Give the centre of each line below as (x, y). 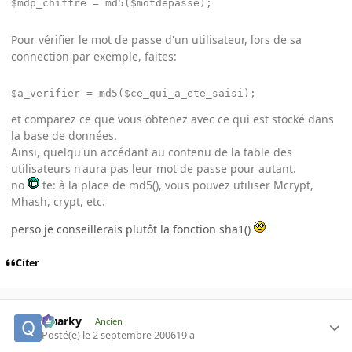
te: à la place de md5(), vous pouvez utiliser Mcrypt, (176, 185)
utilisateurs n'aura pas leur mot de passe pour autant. (154, 169)
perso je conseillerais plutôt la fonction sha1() (132, 229)
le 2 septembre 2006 (130, 335)
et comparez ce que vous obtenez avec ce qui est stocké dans (172, 119)
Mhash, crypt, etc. (58, 202)
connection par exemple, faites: (94, 57)
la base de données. (64, 136)
